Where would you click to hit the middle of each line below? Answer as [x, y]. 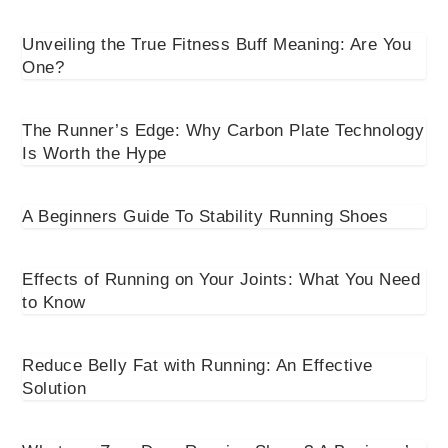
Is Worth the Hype [94, 153]
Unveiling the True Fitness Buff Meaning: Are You [217, 44]
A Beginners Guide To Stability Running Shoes [205, 216]
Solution [54, 388]
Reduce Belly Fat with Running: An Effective [197, 365]
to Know [54, 302]
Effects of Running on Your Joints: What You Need [221, 279]
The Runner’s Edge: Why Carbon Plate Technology [223, 130]
